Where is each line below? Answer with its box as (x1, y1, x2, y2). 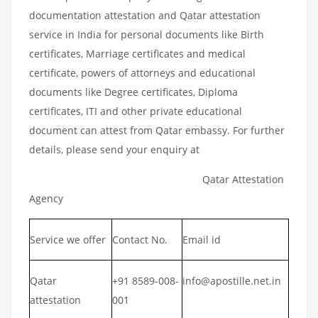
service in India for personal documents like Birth (29, 27, 264, 41)
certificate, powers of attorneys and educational (29, 65, 256, 79)
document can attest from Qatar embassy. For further (29, 123, 285, 137)
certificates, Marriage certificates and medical (29, 46, 246, 60)
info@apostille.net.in (182, 273, 281, 287)
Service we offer (30, 232, 106, 246)
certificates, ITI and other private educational (29, 104, 242, 118)
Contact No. (112, 232, 168, 246)
